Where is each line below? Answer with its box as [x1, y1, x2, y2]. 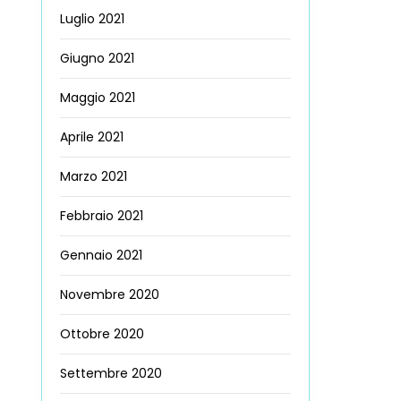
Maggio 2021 [60, 89, 135, 107]
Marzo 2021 [60, 167, 127, 186]
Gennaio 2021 [60, 246, 142, 265]
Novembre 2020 [60, 286, 159, 304]
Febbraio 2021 [60, 207, 143, 226]
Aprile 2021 [60, 128, 124, 147]
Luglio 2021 [60, 10, 124, 29]
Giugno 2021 [60, 49, 134, 68]
